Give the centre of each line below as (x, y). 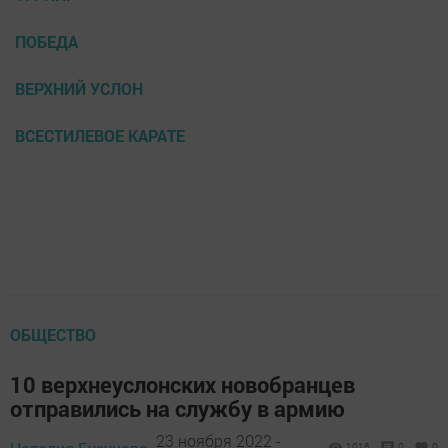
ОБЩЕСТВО (53, 334)
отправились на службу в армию (177, 408)
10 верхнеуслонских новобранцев (182, 384)
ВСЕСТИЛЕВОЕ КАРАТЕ (100, 135)
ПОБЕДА (46, 41)
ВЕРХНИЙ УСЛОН (79, 88)
